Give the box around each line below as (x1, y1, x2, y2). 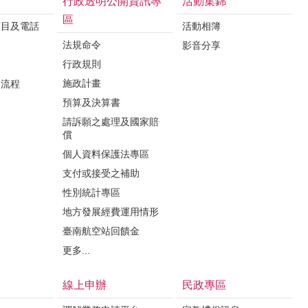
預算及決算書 (63, 97, 120, 108)
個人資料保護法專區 (63, 148, 149, 159)
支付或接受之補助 (63, 168, 140, 179)
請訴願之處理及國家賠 (63, 116, 159, 127)
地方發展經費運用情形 (63, 206, 159, 217)
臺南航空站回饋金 (63, 225, 140, 236)
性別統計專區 (63, 187, 120, 198)
